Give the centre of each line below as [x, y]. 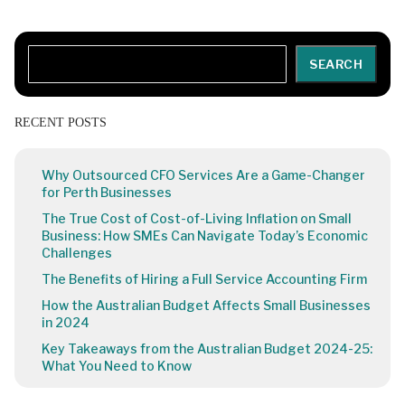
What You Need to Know [117, 366]
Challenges [77, 253]
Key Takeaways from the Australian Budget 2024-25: [207, 349]
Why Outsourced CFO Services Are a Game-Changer [203, 175]
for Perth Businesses [107, 193]
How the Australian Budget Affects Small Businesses [206, 306]
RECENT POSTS [61, 123]
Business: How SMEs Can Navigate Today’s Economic [205, 236]
